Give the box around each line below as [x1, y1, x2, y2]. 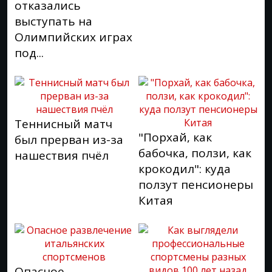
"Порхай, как [138, 129, 212, 145]
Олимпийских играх [15, 29, 132, 45]
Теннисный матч [15, 115, 112, 132]
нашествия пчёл [15, 147, 109, 163]
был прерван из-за [15, 131, 123, 148]
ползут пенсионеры [138, 176, 253, 192]
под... [15, 44, 44, 61]
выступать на [15, 13, 92, 29]
